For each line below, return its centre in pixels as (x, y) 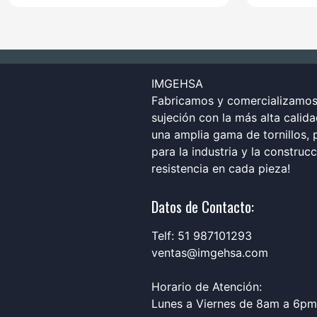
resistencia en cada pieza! (220, 168)
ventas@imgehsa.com (209, 253)
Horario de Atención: (206, 287)
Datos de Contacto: (202, 206)
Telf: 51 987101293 (201, 236)
